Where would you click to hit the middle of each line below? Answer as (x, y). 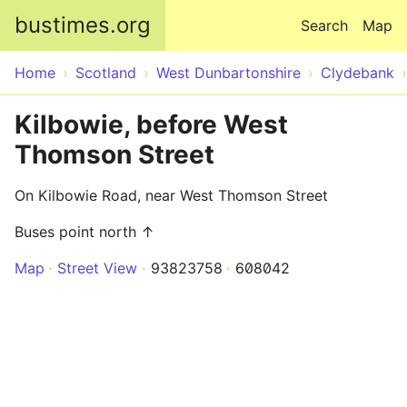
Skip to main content (203, 11)
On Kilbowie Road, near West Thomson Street (171, 195)
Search (324, 25)
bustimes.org (83, 25)
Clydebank (357, 73)
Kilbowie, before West (151, 124)
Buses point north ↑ (84, 232)
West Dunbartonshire (228, 73)
